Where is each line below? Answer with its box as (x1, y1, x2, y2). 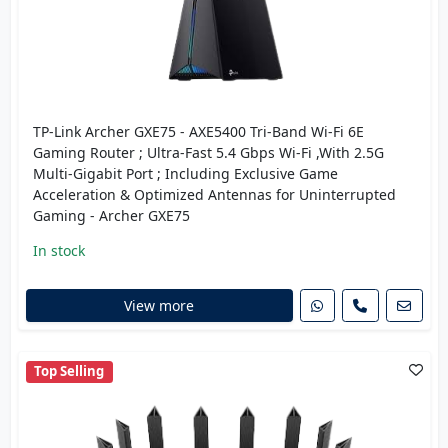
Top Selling (34, 362, 105, 381)
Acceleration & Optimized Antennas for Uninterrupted (32, 184, 396, 204)
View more (124, 296, 194, 315)
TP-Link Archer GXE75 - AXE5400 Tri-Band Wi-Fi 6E (32, 121, 364, 141)
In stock (32, 240, 85, 260)
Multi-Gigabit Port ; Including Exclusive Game (32, 163, 338, 183)
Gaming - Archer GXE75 (32, 205, 190, 225)
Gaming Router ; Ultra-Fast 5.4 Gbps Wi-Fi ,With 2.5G (32, 142, 384, 162)
